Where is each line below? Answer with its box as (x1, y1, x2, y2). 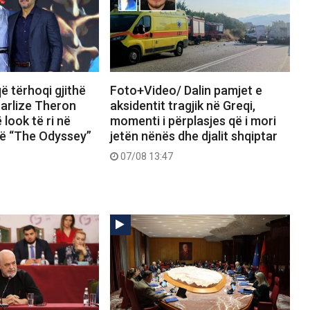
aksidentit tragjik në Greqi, (109, 98, 255, 113)
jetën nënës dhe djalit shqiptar (109, 129, 277, 144)
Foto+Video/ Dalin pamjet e (109, 83, 262, 98)
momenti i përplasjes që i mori (109, 113, 276, 129)
